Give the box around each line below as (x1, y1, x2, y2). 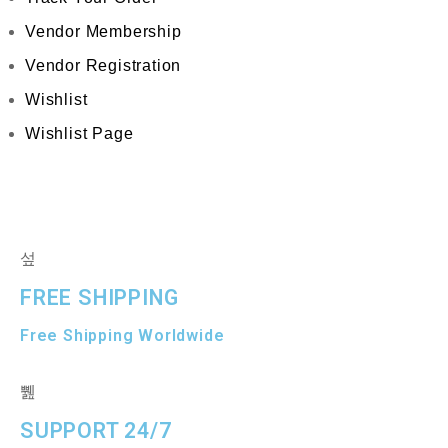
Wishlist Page (25, 125, 134, 142)
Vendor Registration (25, 57, 182, 74)
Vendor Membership (25, 23, 182, 40)
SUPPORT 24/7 (20, 418, 172, 443)
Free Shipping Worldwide (20, 326, 225, 345)
